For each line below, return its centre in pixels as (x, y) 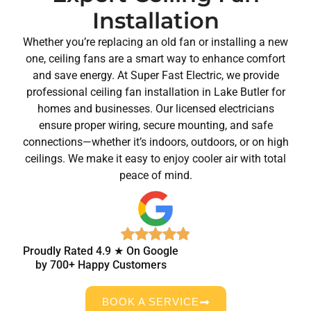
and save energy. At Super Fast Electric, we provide (155, 75)
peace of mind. (155, 175)
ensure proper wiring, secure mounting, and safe (155, 125)
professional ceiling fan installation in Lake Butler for (155, 92)
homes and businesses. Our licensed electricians (155, 109)
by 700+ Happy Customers (101, 265)
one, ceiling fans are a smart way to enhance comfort (155, 59)
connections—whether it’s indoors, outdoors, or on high (155, 142)
